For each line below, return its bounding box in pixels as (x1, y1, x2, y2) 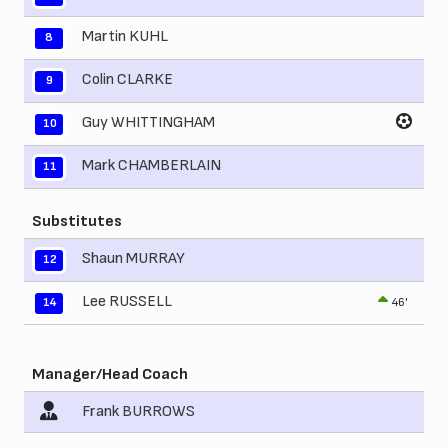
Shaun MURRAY (82, 249, 185, 269)
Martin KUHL (82, 27, 168, 47)
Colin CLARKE (82, 70, 173, 90)
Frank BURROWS (82, 402, 195, 422)
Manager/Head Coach (32, 365, 188, 385)
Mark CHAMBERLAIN (82, 156, 221, 176)
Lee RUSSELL (82, 292, 172, 312)
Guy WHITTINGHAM (82, 113, 215, 133)
